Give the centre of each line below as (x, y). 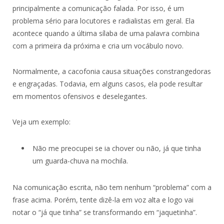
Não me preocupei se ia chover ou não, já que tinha (117, 148)
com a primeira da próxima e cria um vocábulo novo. (98, 45)
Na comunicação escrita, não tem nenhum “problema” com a (112, 187)
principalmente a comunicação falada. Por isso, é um (98, 8)
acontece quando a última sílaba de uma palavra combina (106, 33)
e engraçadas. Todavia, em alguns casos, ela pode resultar (107, 83)
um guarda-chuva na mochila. (80, 160)
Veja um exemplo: (41, 121)
